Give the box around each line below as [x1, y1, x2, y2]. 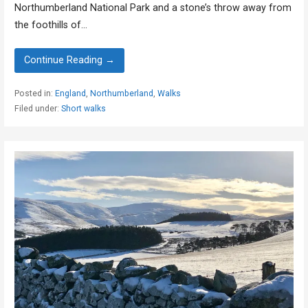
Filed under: [14, 104, 61, 114]
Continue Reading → [24, 54, 115, 67]
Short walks [60, 104, 106, 114]
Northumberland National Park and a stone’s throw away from [14, 1, 291, 14]
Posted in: [14, 89, 55, 99]
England [54, 89, 86, 99]
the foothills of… [14, 19, 87, 31]
